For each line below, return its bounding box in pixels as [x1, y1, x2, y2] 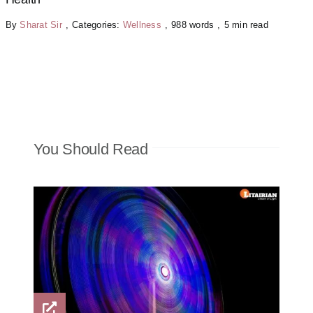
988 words [171, 19, 214, 30]
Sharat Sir [20, 19, 62, 30]
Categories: [72, 19, 123, 30]
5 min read [224, 19, 268, 30]
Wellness [122, 19, 161, 30]
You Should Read [33, 140, 148, 158]
